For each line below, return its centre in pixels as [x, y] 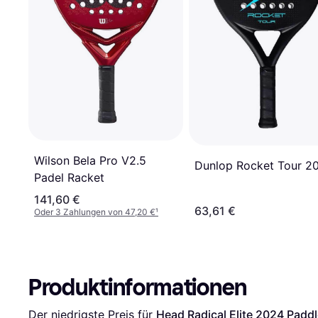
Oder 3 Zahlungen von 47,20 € [95, 212]
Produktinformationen [138, 287]
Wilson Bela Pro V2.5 [90, 161]
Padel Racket [69, 178]
